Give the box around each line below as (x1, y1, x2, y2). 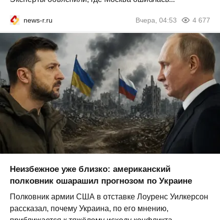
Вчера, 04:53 (136, 16, 177, 24)
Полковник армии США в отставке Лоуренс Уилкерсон (10, 192, 208, 201)
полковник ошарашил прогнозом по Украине (10, 176, 192, 186)
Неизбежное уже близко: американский (10, 165, 170, 174)
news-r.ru (24, 16, 53, 24)
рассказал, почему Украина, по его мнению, (10, 204, 168, 213)
